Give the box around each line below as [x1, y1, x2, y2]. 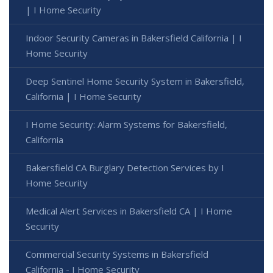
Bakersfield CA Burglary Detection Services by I [26, 161, 224, 174]
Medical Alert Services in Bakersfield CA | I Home [26, 204, 232, 217]
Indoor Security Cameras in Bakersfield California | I [26, 31, 242, 44]
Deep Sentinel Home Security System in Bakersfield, [26, 74, 244, 87]
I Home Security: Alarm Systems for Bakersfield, [26, 118, 227, 130]
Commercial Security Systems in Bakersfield [26, 247, 208, 260]
